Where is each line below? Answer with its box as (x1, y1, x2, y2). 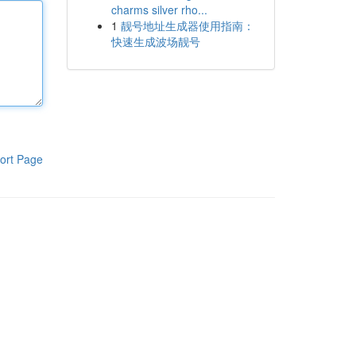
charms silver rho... (110, 2, 207, 17)
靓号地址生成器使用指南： (120, 17, 254, 33)
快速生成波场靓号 (110, 33, 200, 49)
